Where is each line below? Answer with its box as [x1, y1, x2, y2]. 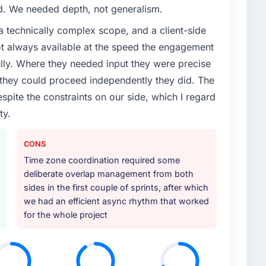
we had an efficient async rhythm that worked [24, 196, 209, 207]
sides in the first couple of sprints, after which [24, 182, 208, 193]
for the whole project [24, 210, 107, 220]
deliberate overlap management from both [24, 169, 194, 179]
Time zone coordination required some [24, 155, 180, 166]
